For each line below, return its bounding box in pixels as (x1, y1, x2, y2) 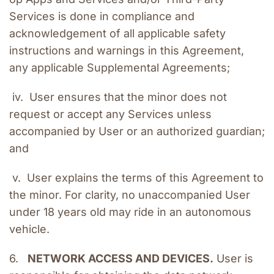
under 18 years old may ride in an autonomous (9, 206, 251, 219)
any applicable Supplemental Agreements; (9, 61, 230, 75)
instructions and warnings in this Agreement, (9, 44, 244, 57)
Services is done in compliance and (9, 10, 194, 23)
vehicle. (9, 223, 50, 236)
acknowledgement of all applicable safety (9, 27, 226, 40)
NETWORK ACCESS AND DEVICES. (28, 252, 213, 265)
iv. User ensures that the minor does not (9, 91, 227, 104)
